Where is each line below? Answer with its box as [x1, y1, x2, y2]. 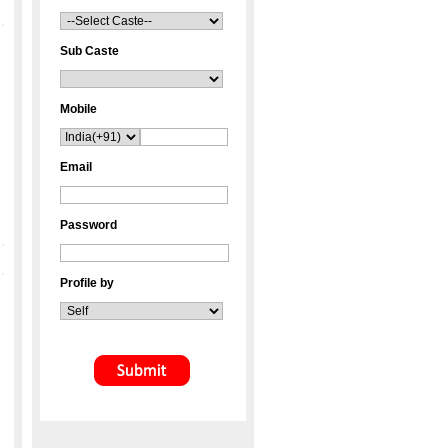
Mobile [60, 102, 97, 116]
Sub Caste [60, 44, 119, 58]
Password [60, 218, 117, 232]
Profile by [60, 276, 114, 290]
